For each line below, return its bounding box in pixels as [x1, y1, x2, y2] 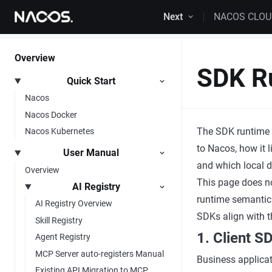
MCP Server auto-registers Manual [35, 248, 164, 259]
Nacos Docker [25, 109, 77, 120]
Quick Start [66, 75, 115, 87]
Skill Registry [35, 215, 83, 225]
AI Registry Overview [35, 199, 112, 209]
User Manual [63, 147, 119, 159]
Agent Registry [35, 232, 90, 242]
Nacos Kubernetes [25, 126, 94, 136]
